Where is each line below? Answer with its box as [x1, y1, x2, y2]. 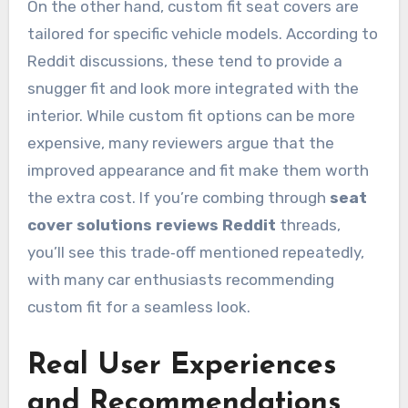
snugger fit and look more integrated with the [26, 79, 359, 98]
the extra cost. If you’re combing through [26, 189, 330, 208]
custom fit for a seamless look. [26, 298, 250, 317]
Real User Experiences [26, 352, 336, 382]
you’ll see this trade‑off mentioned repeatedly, [26, 243, 364, 262]
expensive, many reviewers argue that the [26, 134, 334, 153]
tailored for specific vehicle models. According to [26, 25, 378, 44]
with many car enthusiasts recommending [26, 270, 334, 290]
